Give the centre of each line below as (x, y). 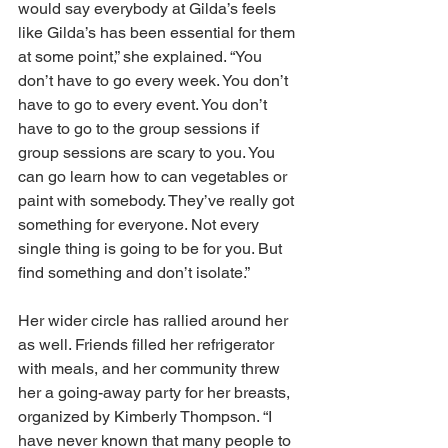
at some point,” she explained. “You (142, 56)
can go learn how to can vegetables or (154, 176)
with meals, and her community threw (151, 368)
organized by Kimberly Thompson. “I (147, 416)
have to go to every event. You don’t (144, 104)
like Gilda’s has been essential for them (158, 32)
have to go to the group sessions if (140, 128)
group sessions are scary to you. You (148, 152)
